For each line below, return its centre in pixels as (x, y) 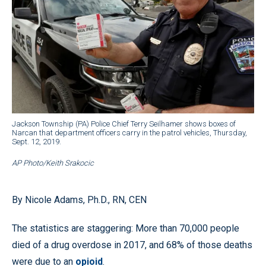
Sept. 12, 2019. (37, 141)
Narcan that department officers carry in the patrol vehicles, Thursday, (129, 132)
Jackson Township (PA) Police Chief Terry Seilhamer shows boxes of (124, 123)
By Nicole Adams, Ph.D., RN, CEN (79, 199)
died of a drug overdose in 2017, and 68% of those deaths (132, 245)
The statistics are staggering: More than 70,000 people (126, 228)
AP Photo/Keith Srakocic (53, 163)
